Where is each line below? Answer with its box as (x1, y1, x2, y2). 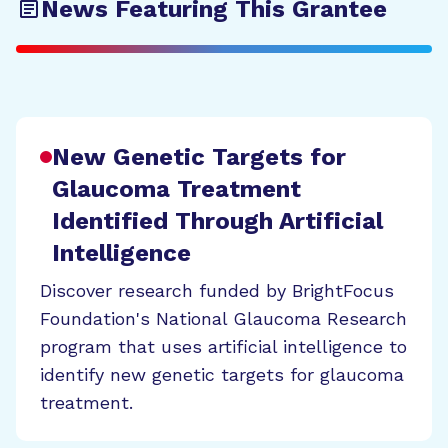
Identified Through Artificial (52, 207, 383, 235)
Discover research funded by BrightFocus (40, 280, 394, 301)
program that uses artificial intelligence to (40, 336, 407, 357)
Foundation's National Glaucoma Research (40, 308, 407, 329)
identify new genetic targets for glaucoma (40, 364, 404, 385)
